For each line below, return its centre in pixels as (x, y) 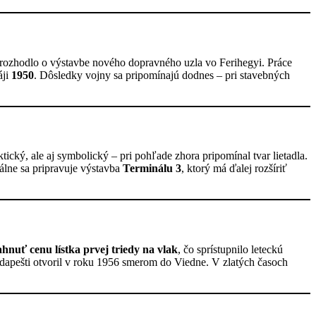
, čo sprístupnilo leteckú (230, 249)
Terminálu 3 (152, 169)
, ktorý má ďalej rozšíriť (234, 169)
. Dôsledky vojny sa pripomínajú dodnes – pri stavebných (162, 75)
